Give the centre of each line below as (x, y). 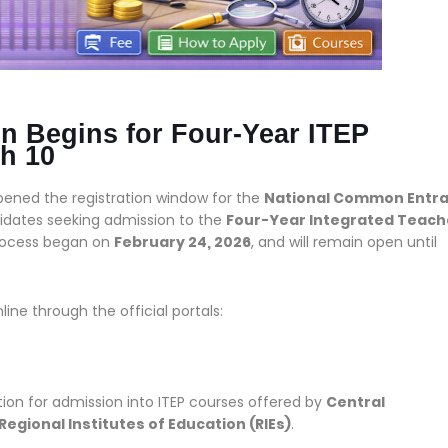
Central (355, 401)
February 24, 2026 (182, 241)
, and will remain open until (344, 241)
